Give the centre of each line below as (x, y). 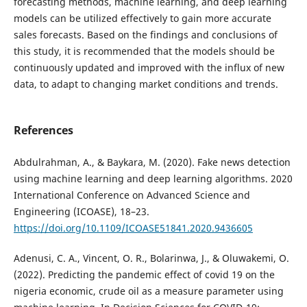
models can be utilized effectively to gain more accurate (142, 18)
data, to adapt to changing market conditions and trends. (146, 84)
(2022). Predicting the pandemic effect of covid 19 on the (144, 275)
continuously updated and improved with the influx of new (149, 67)
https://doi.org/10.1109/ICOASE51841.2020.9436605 (133, 228)
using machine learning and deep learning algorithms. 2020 (153, 179)
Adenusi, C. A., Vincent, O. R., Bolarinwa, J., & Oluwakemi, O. (151, 258)
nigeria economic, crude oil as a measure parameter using (148, 291)
